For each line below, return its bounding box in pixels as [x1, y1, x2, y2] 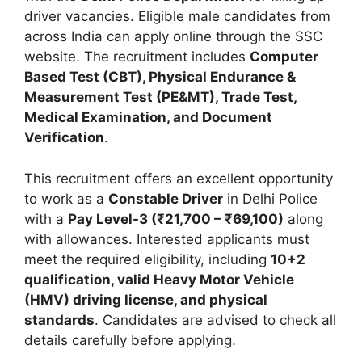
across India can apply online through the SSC [24, 28, 322, 45]
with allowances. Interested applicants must [24, 230, 309, 247]
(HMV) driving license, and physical [24, 291, 267, 308]
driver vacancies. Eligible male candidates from [24, 8, 330, 25]
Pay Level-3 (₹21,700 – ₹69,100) [68, 210, 284, 227]
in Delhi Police [223, 190, 318, 207]
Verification [24, 129, 104, 146]
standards [24, 311, 95, 328]
